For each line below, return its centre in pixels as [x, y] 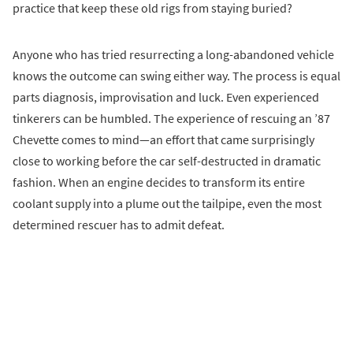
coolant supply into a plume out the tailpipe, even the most [167, 204]
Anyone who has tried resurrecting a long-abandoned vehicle [173, 55]
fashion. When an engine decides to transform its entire [159, 182]
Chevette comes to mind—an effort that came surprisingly [163, 140]
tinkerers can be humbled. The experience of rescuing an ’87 [171, 119]
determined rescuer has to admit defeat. [119, 225]
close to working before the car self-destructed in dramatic [167, 161]
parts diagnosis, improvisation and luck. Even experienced [166, 97]
